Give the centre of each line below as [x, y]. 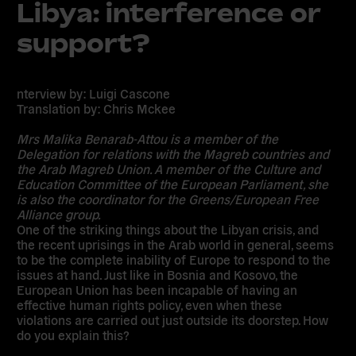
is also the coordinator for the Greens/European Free [168, 199]
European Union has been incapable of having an [157, 290]
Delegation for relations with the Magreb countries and [173, 154]
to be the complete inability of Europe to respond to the [174, 259]
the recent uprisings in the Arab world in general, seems [176, 244]
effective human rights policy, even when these [150, 305]
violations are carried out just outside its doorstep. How [173, 320]
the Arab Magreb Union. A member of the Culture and [169, 169]
